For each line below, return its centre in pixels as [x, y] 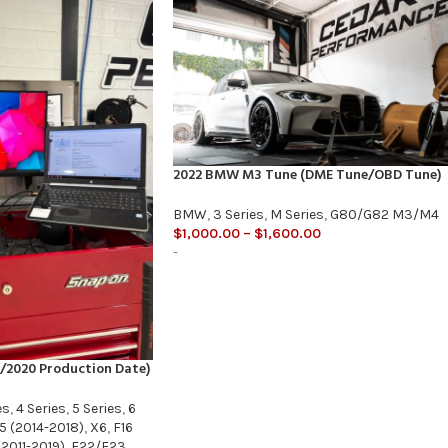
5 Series [96, 408]
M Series [297, 215]
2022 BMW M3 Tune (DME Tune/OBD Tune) [307, 176]
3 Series [238, 215]
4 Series [40, 408]
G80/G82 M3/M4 [384, 215]
